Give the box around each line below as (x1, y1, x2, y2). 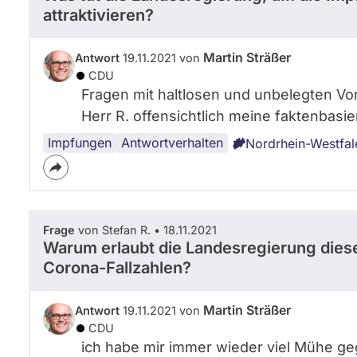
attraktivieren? (43, 6, 154, 25)
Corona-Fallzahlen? (43, 258, 191, 277)
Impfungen (48, 135, 112, 151)
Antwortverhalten (121, 135, 223, 151)
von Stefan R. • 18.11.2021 (75, 223, 217, 237)
